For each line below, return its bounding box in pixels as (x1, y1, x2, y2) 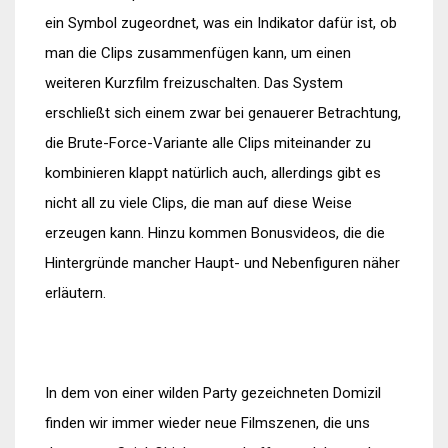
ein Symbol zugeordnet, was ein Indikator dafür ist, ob (45, 14, 397, 32)
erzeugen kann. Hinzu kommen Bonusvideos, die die (45, 224, 385, 242)
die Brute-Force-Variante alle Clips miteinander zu (45, 134, 371, 152)
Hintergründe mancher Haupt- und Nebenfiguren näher (45, 254, 400, 272)
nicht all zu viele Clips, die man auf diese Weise (45, 194, 352, 212)
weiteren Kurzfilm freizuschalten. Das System (45, 74, 343, 92)
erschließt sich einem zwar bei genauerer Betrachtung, (45, 104, 401, 122)
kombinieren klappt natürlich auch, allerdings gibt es (45, 164, 381, 182)
